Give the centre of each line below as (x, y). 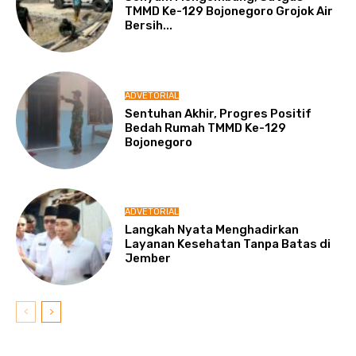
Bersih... (149, 26)
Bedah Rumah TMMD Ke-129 (206, 128)
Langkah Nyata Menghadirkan (212, 230)
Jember (148, 259)
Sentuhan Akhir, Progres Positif (219, 113)
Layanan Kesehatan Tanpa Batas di (228, 244)
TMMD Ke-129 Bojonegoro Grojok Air (229, 12)
